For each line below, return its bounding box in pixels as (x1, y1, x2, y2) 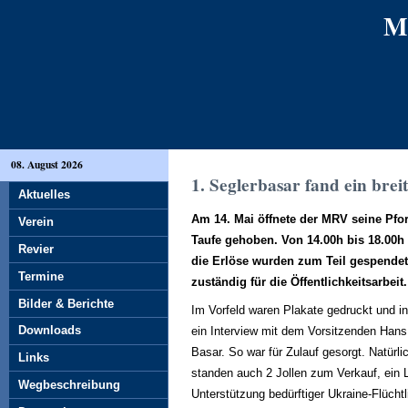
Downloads (18, 323, 81, 338)
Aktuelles (18, 188, 70, 202)
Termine (18, 269, 64, 283)
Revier (18, 241, 54, 256)
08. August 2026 (11, 157, 83, 172)
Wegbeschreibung (18, 377, 120, 392)
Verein (18, 215, 54, 229)
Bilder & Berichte (18, 296, 114, 311)
